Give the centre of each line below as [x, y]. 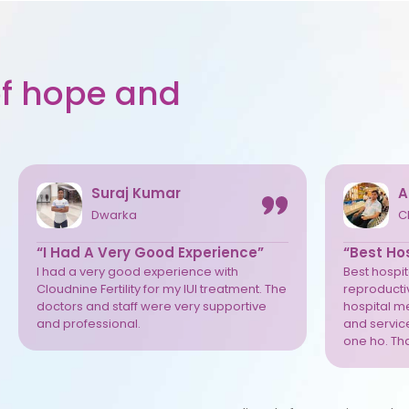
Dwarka [114, 215]
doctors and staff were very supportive [151, 306]
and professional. [88, 323]
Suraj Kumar [136, 194]
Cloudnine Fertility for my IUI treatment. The [161, 288]
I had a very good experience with [137, 271]
